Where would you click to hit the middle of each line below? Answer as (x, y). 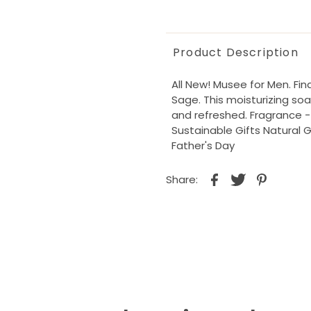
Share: (182, 180)
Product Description (235, 53)
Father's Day (203, 146)
